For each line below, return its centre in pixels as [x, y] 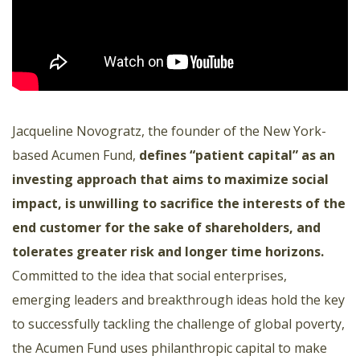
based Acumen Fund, [76, 155]
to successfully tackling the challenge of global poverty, [178, 323]
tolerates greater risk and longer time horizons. [168, 251]
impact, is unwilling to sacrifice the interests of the [179, 203]
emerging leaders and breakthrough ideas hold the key [178, 299]
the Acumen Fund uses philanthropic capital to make [170, 348]
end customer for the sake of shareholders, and [166, 227]
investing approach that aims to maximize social [170, 179]
